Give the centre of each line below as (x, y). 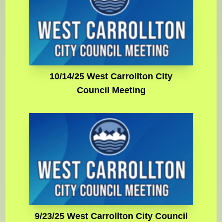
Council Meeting (111, 90)
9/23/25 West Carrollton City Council (111, 216)
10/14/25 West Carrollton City (111, 77)
